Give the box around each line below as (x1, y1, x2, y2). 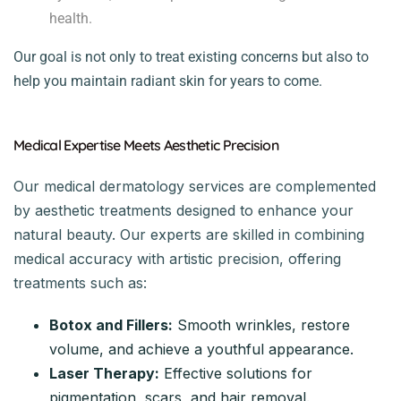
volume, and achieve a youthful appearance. (49, 339, 354, 358)
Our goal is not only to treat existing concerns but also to (13, 47, 369, 65)
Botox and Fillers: (49, 315, 173, 334)
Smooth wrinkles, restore (173, 315, 350, 334)
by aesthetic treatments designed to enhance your (13, 200, 354, 219)
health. (49, 9, 92, 27)
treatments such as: (13, 273, 147, 292)
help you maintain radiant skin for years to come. (13, 72, 322, 90)
